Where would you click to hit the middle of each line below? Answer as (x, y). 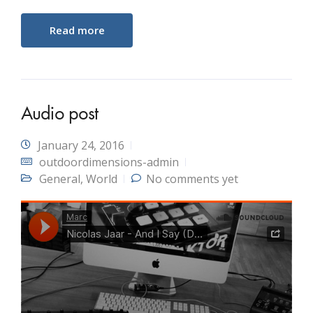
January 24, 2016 (81, 145)
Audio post (60, 112)
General (60, 179)
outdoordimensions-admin (109, 162)
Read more (77, 30)
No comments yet (192, 179)
